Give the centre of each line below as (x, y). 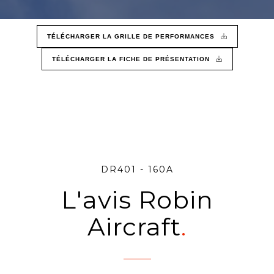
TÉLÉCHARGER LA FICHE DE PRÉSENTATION (131, 59)
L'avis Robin (137, 200)
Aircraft (134, 227)
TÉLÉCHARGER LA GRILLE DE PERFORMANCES (131, 36)
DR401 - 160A (137, 169)
